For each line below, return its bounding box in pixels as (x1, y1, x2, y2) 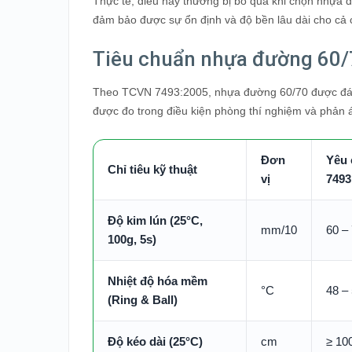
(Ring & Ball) (108, 293, 178, 306)
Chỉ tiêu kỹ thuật (108, 163, 197, 176)
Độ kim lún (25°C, (108, 214, 203, 227)
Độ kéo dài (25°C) (108, 335, 203, 348)
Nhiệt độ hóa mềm (108, 274, 207, 288)
